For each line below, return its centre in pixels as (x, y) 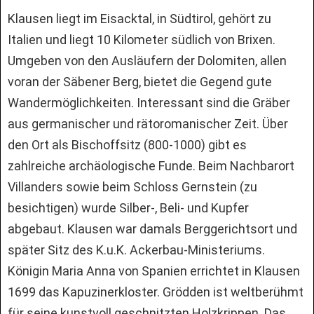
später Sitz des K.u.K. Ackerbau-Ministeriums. (136, 250)
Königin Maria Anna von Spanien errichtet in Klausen (154, 271)
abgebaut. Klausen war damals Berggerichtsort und (152, 228)
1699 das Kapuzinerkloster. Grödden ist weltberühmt (156, 292)
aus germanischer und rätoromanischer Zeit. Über (148, 123)
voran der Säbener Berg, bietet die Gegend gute (140, 81)
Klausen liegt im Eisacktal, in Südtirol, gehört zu (139, 18)
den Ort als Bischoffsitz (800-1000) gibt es (127, 144)
